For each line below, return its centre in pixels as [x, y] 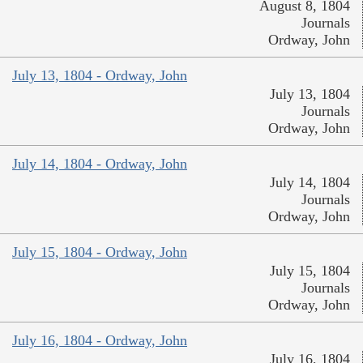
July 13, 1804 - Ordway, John [100, 76]
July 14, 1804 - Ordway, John [100, 164]
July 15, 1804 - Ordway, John [100, 252]
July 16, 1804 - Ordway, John [100, 341]
